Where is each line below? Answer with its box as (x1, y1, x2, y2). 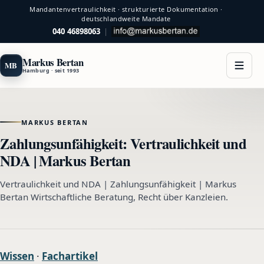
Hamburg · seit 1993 (22, 67, 80, 74)
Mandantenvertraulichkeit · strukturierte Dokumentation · (29, 5, 223, 14)
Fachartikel (42, 249, 98, 263)
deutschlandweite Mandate (81, 14, 171, 23)
